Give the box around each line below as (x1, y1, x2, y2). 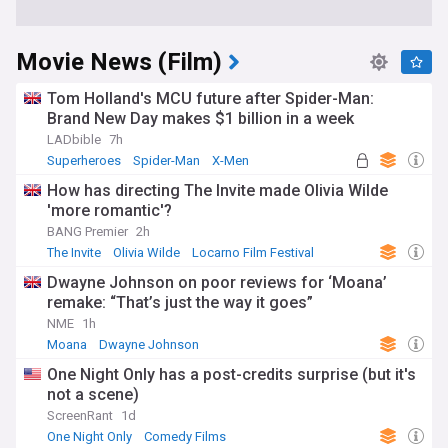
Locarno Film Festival (192, 245, 314, 260)
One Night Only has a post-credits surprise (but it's (47, 365, 416, 384)
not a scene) (47, 385, 139, 404)
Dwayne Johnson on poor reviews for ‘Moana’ (47, 273, 387, 292)
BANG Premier (47, 224, 128, 239)
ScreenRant (47, 408, 113, 423)
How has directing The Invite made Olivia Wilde (47, 181, 388, 200)
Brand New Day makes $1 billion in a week (47, 109, 354, 128)
